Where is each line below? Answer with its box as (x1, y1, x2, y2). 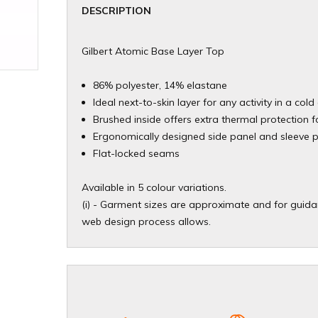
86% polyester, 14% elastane (93, 79, 227, 92)
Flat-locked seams (93, 147, 180, 160)
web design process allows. (82, 215, 211, 229)
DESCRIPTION (82, 4, 151, 18)
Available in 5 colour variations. (82, 181, 226, 194)
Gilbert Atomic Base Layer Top (82, 45, 224, 58)
